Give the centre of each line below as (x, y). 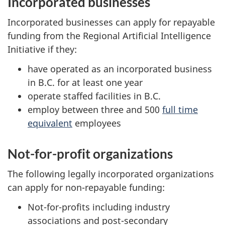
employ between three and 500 (95, 109)
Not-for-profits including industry (99, 207)
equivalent (50, 123)
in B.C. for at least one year (85, 82)
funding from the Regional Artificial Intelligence (109, 36)
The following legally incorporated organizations (111, 174)
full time (180, 109)
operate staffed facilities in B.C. (94, 96)
